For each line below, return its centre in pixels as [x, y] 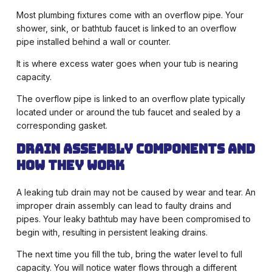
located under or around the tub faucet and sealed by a [128, 112]
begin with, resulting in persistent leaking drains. [112, 233]
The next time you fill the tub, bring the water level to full [129, 254]
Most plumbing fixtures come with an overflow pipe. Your [130, 15]
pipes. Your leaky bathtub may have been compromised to [133, 219]
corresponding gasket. [62, 126]
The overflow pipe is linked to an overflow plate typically [131, 99]
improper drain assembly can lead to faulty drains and [124, 206]
